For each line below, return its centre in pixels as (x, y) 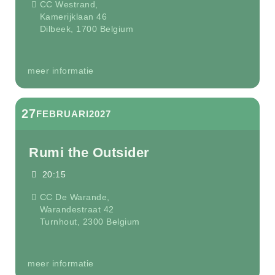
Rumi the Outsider (89, 153)
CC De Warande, (75, 197)
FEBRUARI (63, 114)
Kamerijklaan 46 (73, 17)
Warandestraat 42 (77, 209)
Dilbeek (55, 29)
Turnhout (58, 222)
